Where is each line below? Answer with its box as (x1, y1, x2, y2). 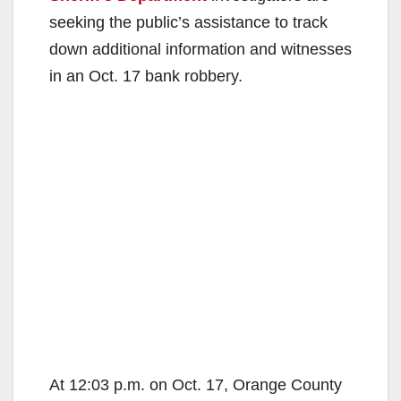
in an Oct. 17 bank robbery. (49, 66, 243, 85)
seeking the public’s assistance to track (49, 13, 328, 31)
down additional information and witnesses (49, 39, 352, 58)
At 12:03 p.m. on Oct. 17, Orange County (49, 375, 342, 394)
